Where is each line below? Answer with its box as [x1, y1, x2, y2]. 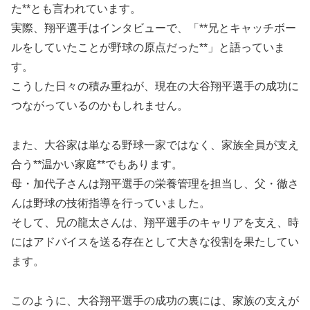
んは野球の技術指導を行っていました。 [11, 197, 210, 210]
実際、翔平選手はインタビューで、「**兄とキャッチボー [11, 22, 296, 35]
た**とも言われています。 [11, 3, 141, 15]
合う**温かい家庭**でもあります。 [11, 158, 183, 171]
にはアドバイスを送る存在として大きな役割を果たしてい [11, 236, 299, 248]
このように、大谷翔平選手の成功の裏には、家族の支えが [11, 294, 299, 307]
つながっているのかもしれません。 [11, 100, 188, 112]
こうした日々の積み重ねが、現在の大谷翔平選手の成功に [11, 80, 299, 93]
